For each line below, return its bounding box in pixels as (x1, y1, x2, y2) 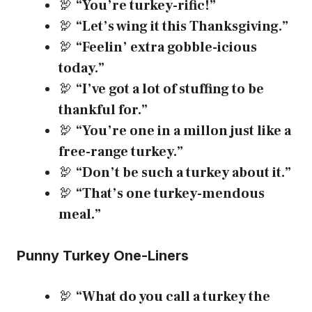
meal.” (58, 205, 101, 224)
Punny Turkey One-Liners (17, 247, 189, 265)
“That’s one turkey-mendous (76, 185, 265, 203)
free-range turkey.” (58, 143, 183, 162)
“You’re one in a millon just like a (76, 122, 291, 141)
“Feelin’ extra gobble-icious (76, 38, 257, 57)
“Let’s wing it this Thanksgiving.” (76, 17, 288, 36)
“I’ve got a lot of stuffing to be (76, 80, 264, 99)
